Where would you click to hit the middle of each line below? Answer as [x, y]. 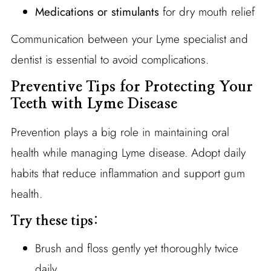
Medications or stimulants [97, 11]
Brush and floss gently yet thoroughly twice [136, 248]
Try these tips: [54, 220]
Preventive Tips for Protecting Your [132, 87]
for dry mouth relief [207, 11]
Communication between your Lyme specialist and [129, 39]
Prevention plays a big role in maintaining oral [120, 132]
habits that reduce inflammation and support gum [128, 173]
